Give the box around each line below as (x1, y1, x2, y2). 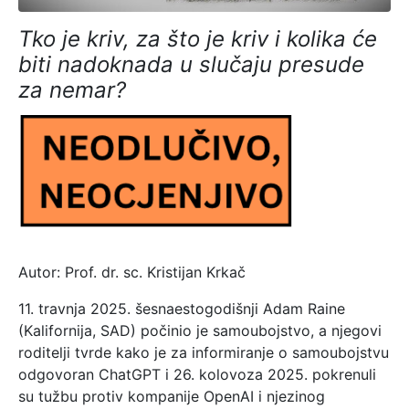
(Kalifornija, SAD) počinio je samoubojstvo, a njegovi (18, 320, 382, 340)
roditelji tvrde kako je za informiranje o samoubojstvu (18, 342, 389, 362)
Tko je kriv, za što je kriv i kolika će (18, 25, 377, 52)
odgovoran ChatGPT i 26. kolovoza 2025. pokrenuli (18, 364, 376, 383)
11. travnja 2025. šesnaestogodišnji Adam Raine (18, 299, 345, 318)
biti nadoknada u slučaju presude (18, 50, 364, 78)
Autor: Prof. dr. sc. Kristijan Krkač (18, 262, 246, 281)
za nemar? (18, 76, 126, 103)
